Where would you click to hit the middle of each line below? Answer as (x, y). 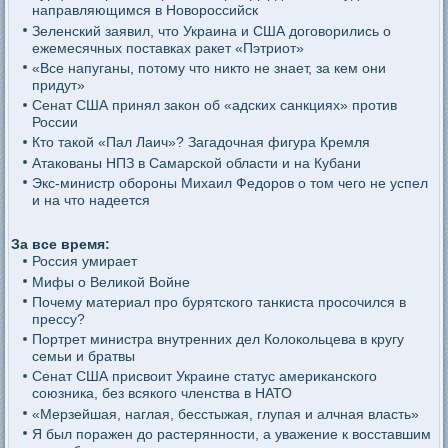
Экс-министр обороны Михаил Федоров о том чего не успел (229, 182)
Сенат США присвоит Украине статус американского (204, 376)
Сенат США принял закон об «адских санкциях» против (214, 105)
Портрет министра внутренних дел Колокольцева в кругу (217, 339)
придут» (58, 84)
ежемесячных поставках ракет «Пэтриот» (167, 47)
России (54, 122)
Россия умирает (84, 261)
